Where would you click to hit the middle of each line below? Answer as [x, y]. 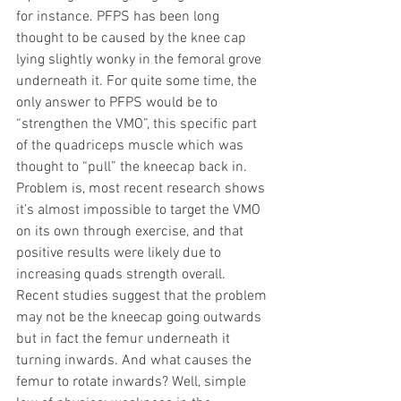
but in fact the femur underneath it [125, 339]
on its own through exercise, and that [132, 232]
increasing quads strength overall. [123, 275]
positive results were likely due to [120, 253]
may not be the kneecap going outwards [141, 318]
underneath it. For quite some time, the [138, 81]
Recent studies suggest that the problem [143, 296]
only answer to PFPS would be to [119, 103]
